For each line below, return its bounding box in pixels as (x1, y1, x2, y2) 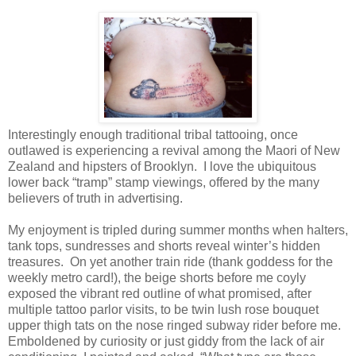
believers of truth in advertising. (8, 192, 186, 206)
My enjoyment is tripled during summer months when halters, (8, 223, 348, 238)
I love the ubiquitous (203, 160, 316, 174)
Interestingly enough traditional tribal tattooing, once (8, 128, 298, 142)
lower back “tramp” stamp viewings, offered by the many (8, 176, 319, 190)
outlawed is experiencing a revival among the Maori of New (8, 144, 340, 158)
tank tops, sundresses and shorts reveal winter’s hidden (8, 239, 320, 253)
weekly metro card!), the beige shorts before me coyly (8, 271, 306, 285)
